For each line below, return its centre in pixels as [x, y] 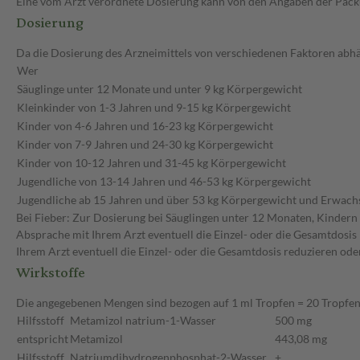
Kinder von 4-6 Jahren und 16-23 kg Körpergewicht [145, 126]
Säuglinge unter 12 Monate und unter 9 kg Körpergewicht [160, 89]
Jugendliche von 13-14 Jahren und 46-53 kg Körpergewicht [164, 182]
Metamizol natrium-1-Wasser [143, 321]
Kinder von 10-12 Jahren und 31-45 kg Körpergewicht [151, 163]
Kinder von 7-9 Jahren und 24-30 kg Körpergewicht [145, 145]
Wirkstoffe [51, 273]
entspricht [43, 339]
